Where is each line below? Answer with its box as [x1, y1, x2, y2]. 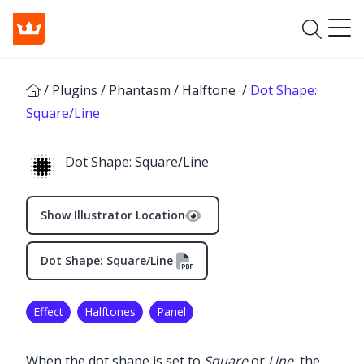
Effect [33, 304, 63, 319]
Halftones [84, 304, 136, 319]
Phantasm [109, 81, 171, 99]
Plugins [52, 81, 97, 99]
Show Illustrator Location [41, 207, 185, 223]
